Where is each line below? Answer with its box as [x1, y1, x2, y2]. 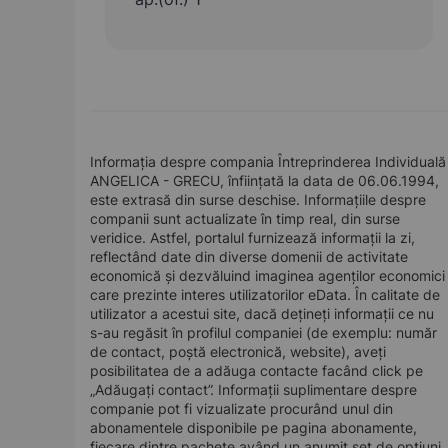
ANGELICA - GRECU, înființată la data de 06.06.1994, [90, 172, 439, 189]
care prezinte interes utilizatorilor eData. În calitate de [90, 286, 440, 303]
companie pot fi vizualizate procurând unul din [90, 400, 393, 417]
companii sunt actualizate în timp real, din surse [90, 210, 400, 227]
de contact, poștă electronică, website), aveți [90, 343, 386, 360]
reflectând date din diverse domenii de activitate [90, 248, 408, 265]
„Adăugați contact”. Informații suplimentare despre [90, 381, 417, 398]
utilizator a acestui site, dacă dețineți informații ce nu [90, 305, 434, 322]
